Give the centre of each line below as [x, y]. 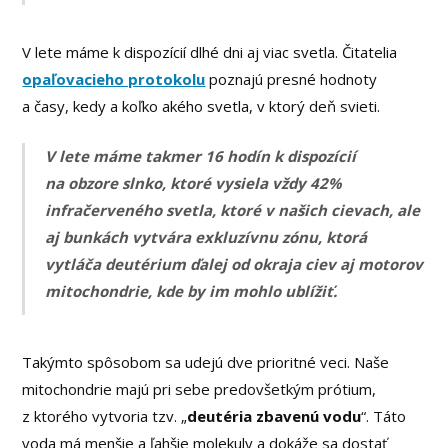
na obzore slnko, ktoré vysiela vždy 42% [194, 182]
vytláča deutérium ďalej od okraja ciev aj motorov [234, 263]
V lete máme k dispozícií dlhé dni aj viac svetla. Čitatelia [210, 52]
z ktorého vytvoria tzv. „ [105, 416]
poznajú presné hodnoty [291, 79]
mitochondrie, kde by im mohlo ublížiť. [191, 290]
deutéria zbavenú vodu [274, 416]
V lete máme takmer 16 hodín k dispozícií [201, 155]
